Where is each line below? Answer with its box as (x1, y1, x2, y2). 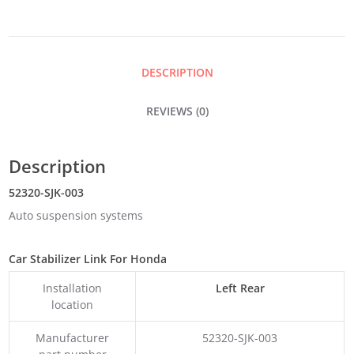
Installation (43, 280, 103, 296)
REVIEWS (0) (145, 103, 209, 119)
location (51, 296, 94, 312)
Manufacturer (36, 330, 110, 345)
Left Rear (215, 280, 265, 296)
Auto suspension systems (9, 208, 144, 224)
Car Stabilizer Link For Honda (9, 251, 168, 267)
